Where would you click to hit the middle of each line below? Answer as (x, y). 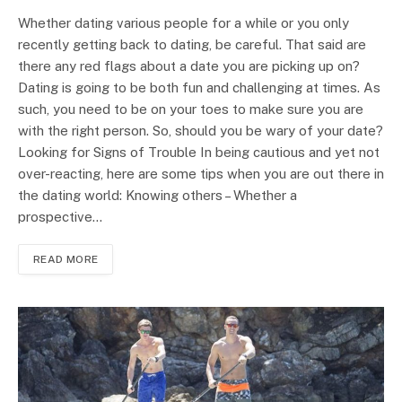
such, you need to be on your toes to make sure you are (191, 109)
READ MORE (66, 259)
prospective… (60, 216)
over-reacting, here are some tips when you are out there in (201, 173)
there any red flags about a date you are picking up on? (189, 66)
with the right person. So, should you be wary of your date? (201, 130)
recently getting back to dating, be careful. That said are (192, 44)
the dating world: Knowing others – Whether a (157, 195)
